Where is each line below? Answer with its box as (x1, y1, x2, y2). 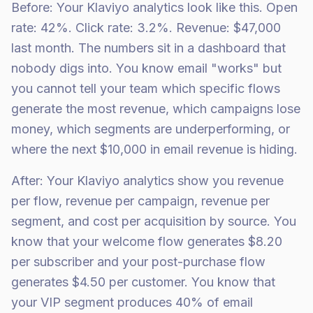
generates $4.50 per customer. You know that (11, 275, 275, 289)
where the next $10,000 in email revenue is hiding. (11, 142, 298, 156)
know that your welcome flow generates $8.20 (11, 234, 282, 249)
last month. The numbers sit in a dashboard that (11, 41, 286, 55)
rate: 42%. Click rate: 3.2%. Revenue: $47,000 (11, 20, 281, 35)
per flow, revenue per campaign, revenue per (11, 194, 270, 208)
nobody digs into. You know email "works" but (11, 61, 282, 75)
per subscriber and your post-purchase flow (11, 254, 265, 269)
